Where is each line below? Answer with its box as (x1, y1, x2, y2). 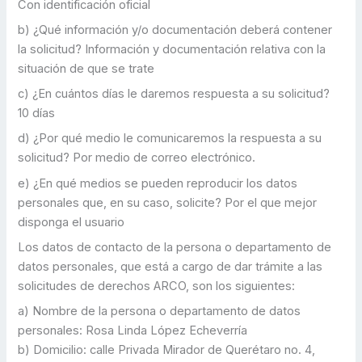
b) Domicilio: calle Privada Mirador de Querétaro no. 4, (18, 343, 316, 358)
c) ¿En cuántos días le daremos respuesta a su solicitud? (18, 86, 330, 102)
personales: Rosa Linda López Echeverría (18, 323, 248, 339)
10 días (18, 106, 59, 121)
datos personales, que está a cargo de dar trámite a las (18, 259, 323, 275)
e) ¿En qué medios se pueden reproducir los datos (18, 175, 298, 191)
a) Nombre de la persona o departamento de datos (18, 304, 301, 319)
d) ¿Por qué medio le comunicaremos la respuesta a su (18, 131, 322, 146)
